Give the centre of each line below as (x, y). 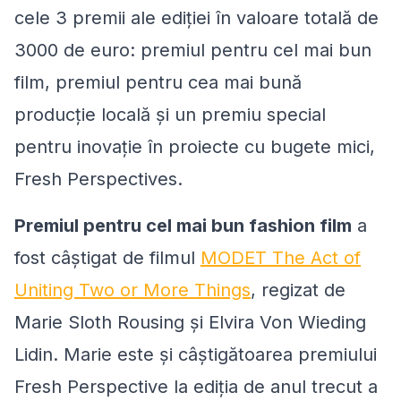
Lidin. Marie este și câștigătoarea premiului (196, 355)
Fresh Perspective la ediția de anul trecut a (196, 387)
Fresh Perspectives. (98, 179)
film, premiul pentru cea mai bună (158, 83)
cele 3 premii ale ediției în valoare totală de (196, 18)
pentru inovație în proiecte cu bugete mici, (195, 147)
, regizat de (298, 290)
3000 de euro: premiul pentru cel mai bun (193, 51)
